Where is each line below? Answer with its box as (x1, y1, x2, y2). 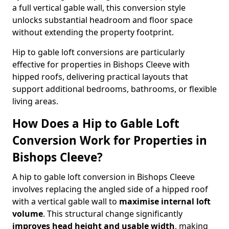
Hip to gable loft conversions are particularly (12, 47, 185, 58)
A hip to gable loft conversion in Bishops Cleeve (12, 171, 195, 182)
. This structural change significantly (43, 208, 182, 219)
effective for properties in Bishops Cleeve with (12, 59, 190, 70)
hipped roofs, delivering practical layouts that (12, 71, 188, 82)
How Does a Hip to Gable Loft (12, 116, 179, 131)
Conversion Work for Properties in (12, 132, 207, 148)
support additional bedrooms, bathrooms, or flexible (12, 83, 217, 95)
